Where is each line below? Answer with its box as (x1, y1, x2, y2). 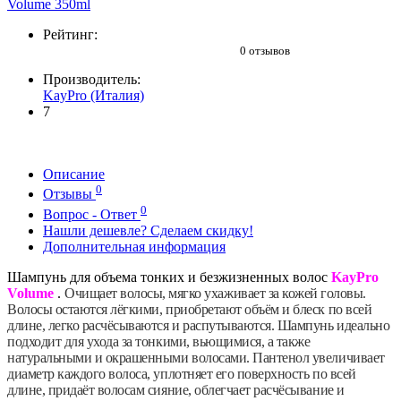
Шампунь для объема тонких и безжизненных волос (7, 269, 328, 285)
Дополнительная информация (43, 238, 226, 254)
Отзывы (43, 186, 96, 202)
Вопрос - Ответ (43, 206, 141, 222)
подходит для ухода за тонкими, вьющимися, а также (7, 333, 311, 349)
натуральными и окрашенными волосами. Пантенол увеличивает (7, 349, 385, 365)
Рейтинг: (43, 27, 98, 43)
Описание (43, 166, 105, 183)
